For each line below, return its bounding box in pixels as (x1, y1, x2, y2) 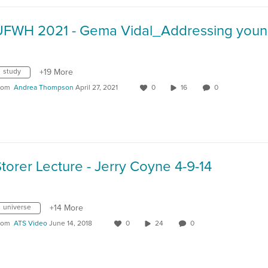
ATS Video (14, 220, 47, 227)
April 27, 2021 (75, 84, 118, 92)
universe (3, 204, 31, 211)
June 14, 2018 (49, 220, 92, 227)
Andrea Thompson (14, 84, 74, 92)
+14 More (50, 204, 83, 212)
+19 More (39, 68, 73, 77)
